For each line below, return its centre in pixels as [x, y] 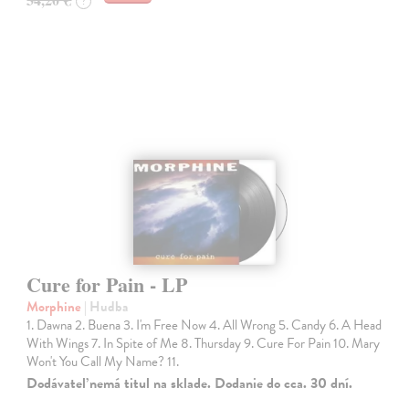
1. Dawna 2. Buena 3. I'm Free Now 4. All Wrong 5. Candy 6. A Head [204, 325]
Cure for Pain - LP [107, 284]
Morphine [56, 306]
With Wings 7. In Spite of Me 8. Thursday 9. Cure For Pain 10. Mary [204, 343]
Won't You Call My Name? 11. [103, 361]
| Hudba [106, 306]
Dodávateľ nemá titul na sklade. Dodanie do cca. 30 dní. [190, 383]
